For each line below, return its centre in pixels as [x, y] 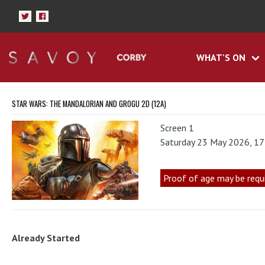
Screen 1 [177, 128]
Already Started [46, 237]
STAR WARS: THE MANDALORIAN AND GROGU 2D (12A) [89, 104]
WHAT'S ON [221, 58]
